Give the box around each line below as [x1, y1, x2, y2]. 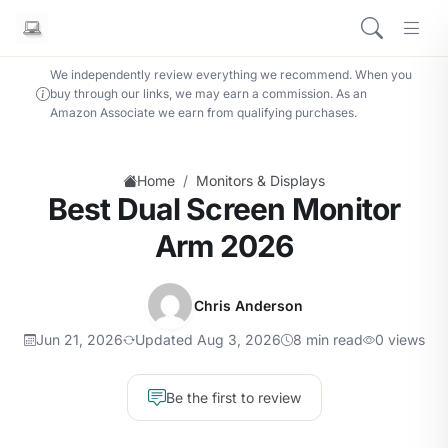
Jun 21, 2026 [35, 331, 123, 348]
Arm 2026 [154, 228, 294, 264]
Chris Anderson [193, 296, 303, 314]
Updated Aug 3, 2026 [134, 331, 281, 348]
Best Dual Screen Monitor [47, 191, 401, 227]
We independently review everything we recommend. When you [50, 67, 412, 82]
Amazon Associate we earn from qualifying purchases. [50, 105, 357, 120]
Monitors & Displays [196, 172, 325, 189]
